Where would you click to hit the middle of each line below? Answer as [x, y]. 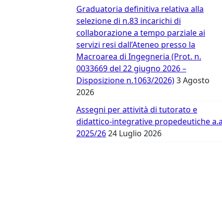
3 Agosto [193, 80]
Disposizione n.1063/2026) [125, 80]
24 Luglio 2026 [135, 133]
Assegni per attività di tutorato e [137, 110]
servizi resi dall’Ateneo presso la [136, 45]
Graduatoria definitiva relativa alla [140, 9]
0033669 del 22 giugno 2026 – [131, 68]
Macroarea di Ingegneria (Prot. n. [139, 56]
